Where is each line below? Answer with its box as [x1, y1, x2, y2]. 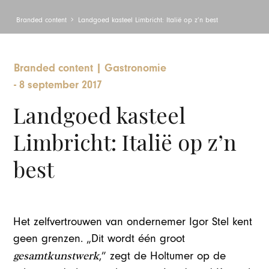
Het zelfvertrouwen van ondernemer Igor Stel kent [13, 215, 253, 228]
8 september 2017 [19, 79, 103, 92]
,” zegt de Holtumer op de [99, 249, 226, 262]
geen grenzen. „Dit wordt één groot [13, 232, 186, 245]
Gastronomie [104, 62, 167, 75]
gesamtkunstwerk [13, 248, 100, 263]
